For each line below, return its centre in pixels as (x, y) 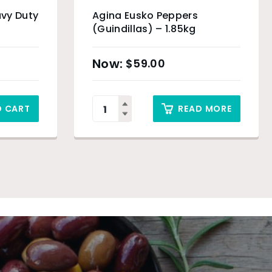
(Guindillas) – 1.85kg (144, 29)
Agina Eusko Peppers (145, 15)
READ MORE (205, 109)
